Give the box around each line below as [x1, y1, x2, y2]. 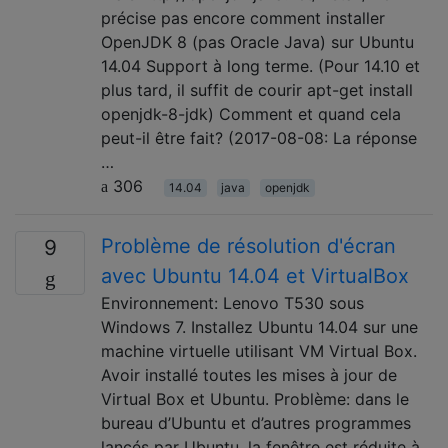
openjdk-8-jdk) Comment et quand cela [101, 103, 401, 124]
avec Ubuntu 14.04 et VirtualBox [101, 263, 409, 288]
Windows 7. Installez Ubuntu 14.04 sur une [101, 316, 418, 337]
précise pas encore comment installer [101, 7, 385, 28]
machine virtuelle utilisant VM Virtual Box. [101, 340, 417, 361]
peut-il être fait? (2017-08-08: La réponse [101, 127, 417, 148]
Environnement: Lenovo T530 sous [101, 292, 364, 313]
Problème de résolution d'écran [101, 233, 396, 258]
